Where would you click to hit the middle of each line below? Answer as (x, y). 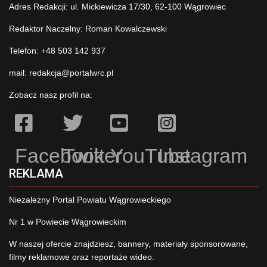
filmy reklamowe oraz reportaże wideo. (82, 257)
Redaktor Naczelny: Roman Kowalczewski (88, 29)
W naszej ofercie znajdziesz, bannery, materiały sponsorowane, (128, 244)
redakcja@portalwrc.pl (71, 73)
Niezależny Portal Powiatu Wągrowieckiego (90, 200)
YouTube (150, 156)
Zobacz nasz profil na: (51, 95)
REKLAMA (36, 174)
